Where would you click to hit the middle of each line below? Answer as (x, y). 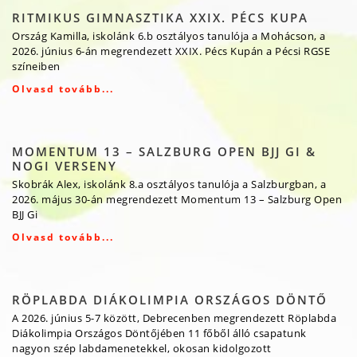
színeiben (36, 67)
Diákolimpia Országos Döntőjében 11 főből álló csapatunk (159, 333)
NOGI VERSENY (65, 166)
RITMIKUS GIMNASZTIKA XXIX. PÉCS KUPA (160, 18)
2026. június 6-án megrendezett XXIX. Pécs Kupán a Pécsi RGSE (171, 51)
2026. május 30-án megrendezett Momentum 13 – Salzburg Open (177, 200)
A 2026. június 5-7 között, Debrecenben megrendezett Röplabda (174, 318)
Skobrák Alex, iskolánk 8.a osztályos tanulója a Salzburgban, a (169, 184)
